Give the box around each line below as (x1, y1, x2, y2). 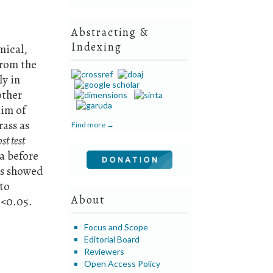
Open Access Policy (84, 258, 161, 269)
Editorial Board (84, 233, 140, 244)
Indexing (71, 39, 122, 54)
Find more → (71, 119, 115, 129)
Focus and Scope (84, 221, 149, 232)
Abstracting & (71, 24, 149, 40)
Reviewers (84, 246, 125, 257)
